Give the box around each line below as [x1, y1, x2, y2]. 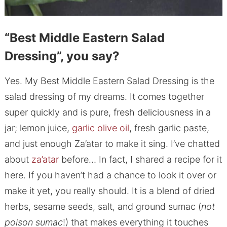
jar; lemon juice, [4, 123, 72, 134]
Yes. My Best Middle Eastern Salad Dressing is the [4, 75, 214, 87]
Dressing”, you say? [4, 49, 120, 64]
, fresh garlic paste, [129, 123, 209, 134]
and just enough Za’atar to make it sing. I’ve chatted [4, 138, 220, 149]
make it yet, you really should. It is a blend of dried [4, 185, 215, 197]
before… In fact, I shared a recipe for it [58, 154, 222, 165]
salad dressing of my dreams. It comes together [4, 91, 204, 102]
